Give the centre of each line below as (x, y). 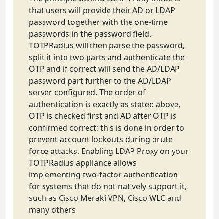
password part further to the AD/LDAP (100, 80)
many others (52, 209)
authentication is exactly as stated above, (105, 104)
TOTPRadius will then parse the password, (107, 45)
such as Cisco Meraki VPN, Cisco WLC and (105, 198)
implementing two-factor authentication (103, 174)
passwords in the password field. (90, 33)
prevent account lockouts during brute (101, 139)
